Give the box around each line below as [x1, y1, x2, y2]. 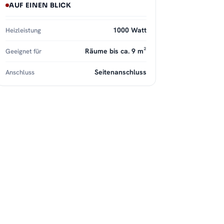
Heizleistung [5, 26, 41, 35]
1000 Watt [113, 25, 146, 35]
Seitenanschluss [94, 67, 146, 77]
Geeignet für [5, 47, 41, 56]
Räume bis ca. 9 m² [85, 46, 146, 56]
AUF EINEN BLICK [9, 1, 71, 10]
